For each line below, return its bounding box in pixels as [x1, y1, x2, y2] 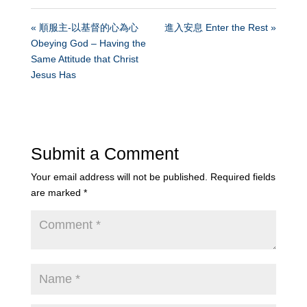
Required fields [210, 171, 275, 182]
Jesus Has [30, 69, 76, 80]
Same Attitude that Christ [30, 53, 138, 64]
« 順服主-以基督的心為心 [30, 22, 138, 33]
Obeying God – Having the [30, 38, 146, 49]
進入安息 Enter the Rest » [164, 22, 277, 33]
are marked [30, 187, 84, 198]
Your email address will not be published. [30, 171, 208, 182]
